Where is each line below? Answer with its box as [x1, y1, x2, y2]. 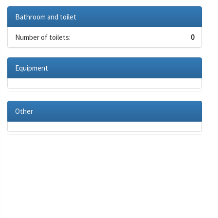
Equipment [15, 63, 48, 73]
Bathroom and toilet [15, 12, 76, 21]
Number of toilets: [15, 32, 71, 42]
